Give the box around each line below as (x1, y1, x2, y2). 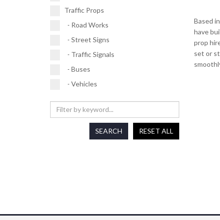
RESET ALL (138, 127, 173, 136)
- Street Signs (64, 35, 110, 44)
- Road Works (64, 21, 109, 29)
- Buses (64, 65, 90, 74)
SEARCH (95, 127, 122, 136)
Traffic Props (64, 6, 104, 15)
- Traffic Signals (64, 50, 114, 59)
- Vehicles (64, 80, 97, 88)
